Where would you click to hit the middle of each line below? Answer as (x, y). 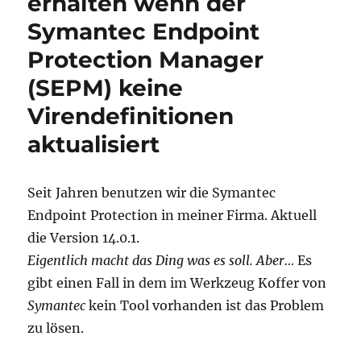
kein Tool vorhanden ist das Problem (205, 306)
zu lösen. (56, 328)
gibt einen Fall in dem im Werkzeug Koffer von (177, 283)
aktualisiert (94, 145)
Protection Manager (146, 60)
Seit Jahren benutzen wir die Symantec (152, 193)
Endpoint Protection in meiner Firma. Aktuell (172, 216)
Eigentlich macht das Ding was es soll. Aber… (163, 261)
